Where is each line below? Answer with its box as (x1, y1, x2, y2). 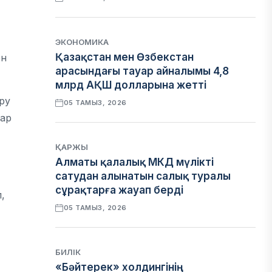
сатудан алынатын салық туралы (55, 170, 231, 182)
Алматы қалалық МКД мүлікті (55, 156, 214, 168)
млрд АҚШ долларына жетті (55, 79, 207, 91)
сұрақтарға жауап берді (55, 184, 184, 196)
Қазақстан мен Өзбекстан (55, 51, 194, 63)
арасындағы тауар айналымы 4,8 (55, 65, 229, 77)
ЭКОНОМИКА (55, 37, 109, 47)
